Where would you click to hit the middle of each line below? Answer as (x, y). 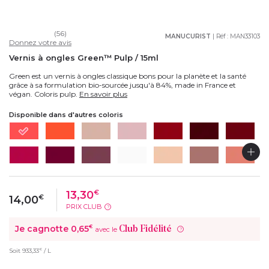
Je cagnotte (43, 229)
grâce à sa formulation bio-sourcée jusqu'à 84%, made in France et (122, 85)
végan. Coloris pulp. (44, 94)
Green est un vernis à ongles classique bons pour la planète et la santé (128, 76)
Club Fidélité (145, 229)
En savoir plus (103, 94)
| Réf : (220, 37)
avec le (107, 230)
